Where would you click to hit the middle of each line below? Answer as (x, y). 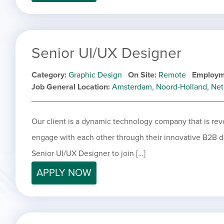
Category (48, 75)
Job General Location (70, 87)
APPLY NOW (64, 173)
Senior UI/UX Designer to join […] (88, 154)
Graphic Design (95, 75)
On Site (141, 75)
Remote (172, 75)
